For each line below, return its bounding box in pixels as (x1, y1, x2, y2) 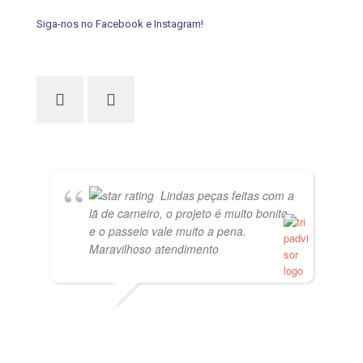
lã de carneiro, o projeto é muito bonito (89, 205, 288, 221)
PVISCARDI (49, 310, 107, 325)
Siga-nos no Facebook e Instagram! (36, 18, 203, 30)
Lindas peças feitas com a (160, 187, 294, 203)
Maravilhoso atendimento (89, 241, 219, 257)
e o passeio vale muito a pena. (89, 223, 246, 239)
